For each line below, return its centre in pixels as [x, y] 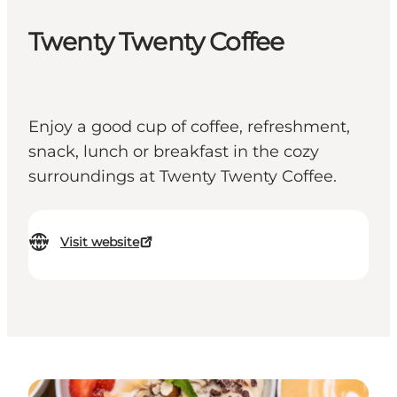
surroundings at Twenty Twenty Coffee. [183, 177]
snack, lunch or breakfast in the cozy [174, 152]
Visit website [100, 242]
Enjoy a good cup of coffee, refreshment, [189, 127]
